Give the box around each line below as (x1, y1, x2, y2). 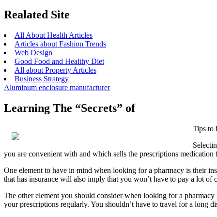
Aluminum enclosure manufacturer (4, 83, 110, 92)
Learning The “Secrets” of (4, 102, 135, 115)
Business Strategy (15, 75, 69, 83)
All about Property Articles (15, 66, 96, 75)
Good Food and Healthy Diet (15, 57, 104, 66)
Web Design (15, 48, 52, 57)
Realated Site (4, 8, 70, 21)
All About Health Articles (15, 31, 93, 40)
